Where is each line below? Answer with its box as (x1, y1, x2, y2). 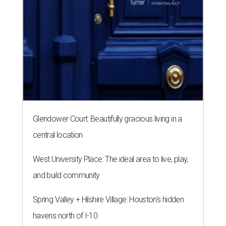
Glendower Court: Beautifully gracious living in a (33, 114, 182, 124)
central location (33, 130, 83, 140)
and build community (33, 171, 100, 181)
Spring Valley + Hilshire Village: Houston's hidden (33, 195, 184, 205)
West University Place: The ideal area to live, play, (33, 154, 188, 164)
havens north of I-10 (33, 211, 98, 221)
